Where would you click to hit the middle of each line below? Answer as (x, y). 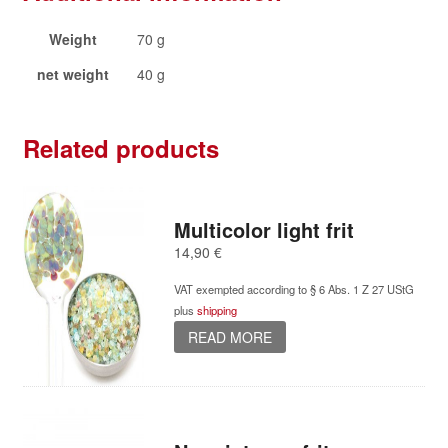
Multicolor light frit (263, 229)
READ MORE (229, 336)
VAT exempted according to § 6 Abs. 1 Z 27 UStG (293, 289)
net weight (72, 73)
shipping (216, 310)
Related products (120, 147)
